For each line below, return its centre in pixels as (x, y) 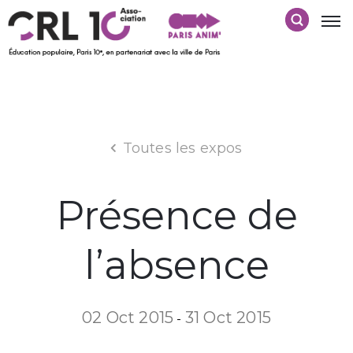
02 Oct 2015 (128, 317)
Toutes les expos (182, 148)
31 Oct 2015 (228, 317)
